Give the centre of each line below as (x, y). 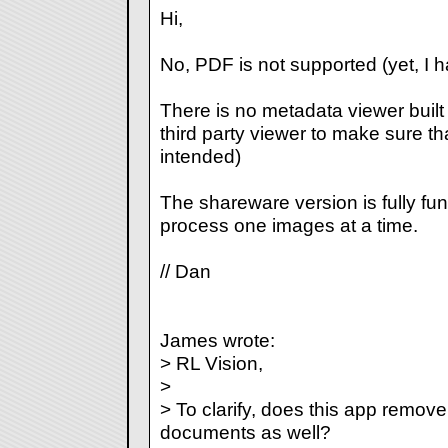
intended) (200, 156)
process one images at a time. (288, 225)
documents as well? (245, 432)
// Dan (185, 271)
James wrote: (217, 340)
